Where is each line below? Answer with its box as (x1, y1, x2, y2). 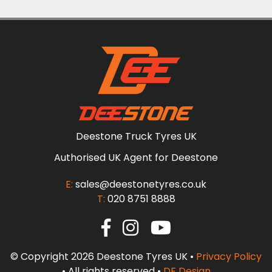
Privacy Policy (196, 250, 262, 264)
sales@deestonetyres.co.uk (75, 177, 206, 192)
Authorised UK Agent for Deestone (54, 151, 218, 165)
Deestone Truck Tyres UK (75, 129, 197, 144)
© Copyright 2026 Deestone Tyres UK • (10, 250, 196, 264)
